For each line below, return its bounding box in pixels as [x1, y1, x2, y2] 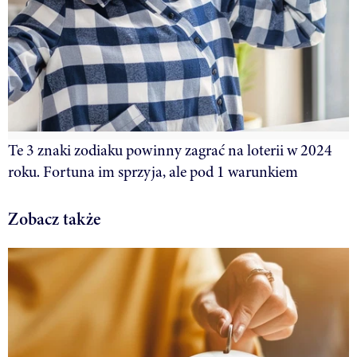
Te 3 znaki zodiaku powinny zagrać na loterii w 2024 [8, 139, 332, 161]
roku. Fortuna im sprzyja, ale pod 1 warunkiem [8, 160, 298, 182]
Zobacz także [8, 206, 100, 231]
